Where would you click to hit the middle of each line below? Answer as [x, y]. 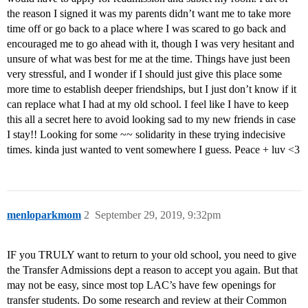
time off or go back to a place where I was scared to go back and [146, 29]
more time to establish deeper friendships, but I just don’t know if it [152, 89]
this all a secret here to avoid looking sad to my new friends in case [151, 120]
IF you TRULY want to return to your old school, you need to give [152, 255]
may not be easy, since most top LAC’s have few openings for [141, 285]
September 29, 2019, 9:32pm [158, 215]
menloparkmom [44, 215]
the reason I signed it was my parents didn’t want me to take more [149, 14]
